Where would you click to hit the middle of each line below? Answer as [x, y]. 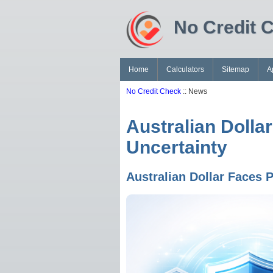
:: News [194, 91]
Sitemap [236, 69]
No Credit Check [154, 91]
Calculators [185, 69]
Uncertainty [177, 147]
